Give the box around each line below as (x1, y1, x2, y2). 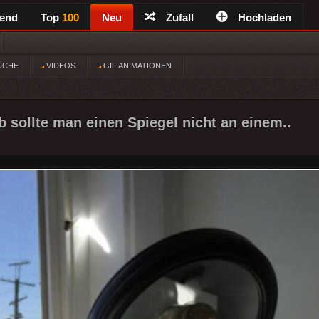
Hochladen (238, 11, 291, 23)
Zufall (166, 11, 194, 23)
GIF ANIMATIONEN (101, 61, 172, 70)
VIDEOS (44, 61, 75, 70)
